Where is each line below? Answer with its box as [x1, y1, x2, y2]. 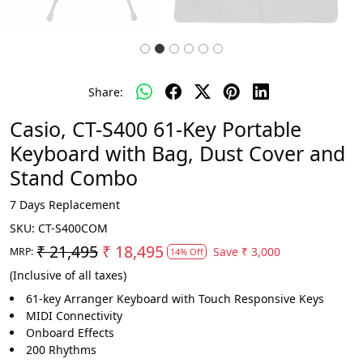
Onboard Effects [26, 325, 114, 340]
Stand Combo [10, 164, 138, 191]
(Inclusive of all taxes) [10, 267, 126, 283]
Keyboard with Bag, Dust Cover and [10, 139, 345, 167]
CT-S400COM [38, 220, 108, 236]
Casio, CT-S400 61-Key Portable [10, 115, 301, 143]
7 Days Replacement [10, 197, 120, 212]
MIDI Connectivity [26, 308, 122, 323]
